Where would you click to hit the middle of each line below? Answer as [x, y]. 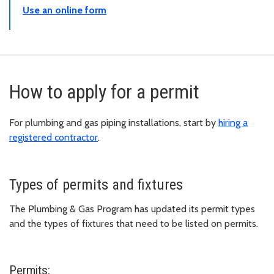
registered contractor [54, 137]
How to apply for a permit [104, 91]
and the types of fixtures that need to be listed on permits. [134, 223]
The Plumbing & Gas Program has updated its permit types [132, 209]
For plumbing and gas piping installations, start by [114, 122]
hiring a [233, 122]
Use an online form [65, 10]
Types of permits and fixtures [96, 184]
